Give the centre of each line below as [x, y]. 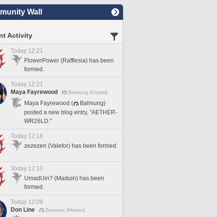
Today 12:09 [27, 202]
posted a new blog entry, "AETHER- [71, 112]
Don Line [23, 210]
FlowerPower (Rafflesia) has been [69, 61]
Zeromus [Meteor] [65, 210]
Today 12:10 [27, 169]
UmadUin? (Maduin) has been [64, 178]
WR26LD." [38, 121]
